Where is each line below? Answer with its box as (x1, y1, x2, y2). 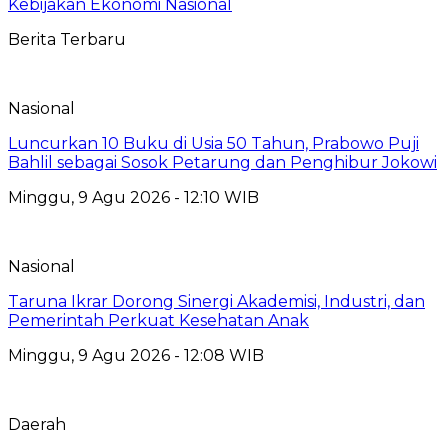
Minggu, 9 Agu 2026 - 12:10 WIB (8, 188, 259, 208)
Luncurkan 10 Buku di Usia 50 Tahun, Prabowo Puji (8, 134, 419, 154)
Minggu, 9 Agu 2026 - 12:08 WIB (8, 346, 264, 366)
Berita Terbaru (8, 30, 126, 50)
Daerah (8, 415, 66, 435)
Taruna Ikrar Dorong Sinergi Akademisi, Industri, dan (8, 292, 425, 312)
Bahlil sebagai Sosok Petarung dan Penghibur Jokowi (8, 153, 437, 173)
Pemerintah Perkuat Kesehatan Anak (8, 311, 309, 331)
